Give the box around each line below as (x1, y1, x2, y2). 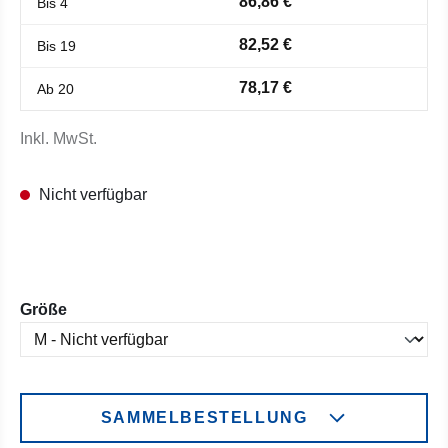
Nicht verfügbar (35, 186, 147, 203)
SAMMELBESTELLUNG (100, 409, 308, 426)
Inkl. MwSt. (20, 130, 97, 147)
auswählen (66, 300, 152, 317)
